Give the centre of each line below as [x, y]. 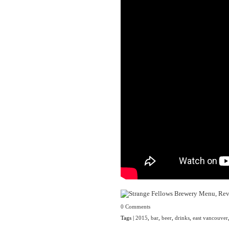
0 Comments [135, 207]
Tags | [128, 218]
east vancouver [210, 218]
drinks [182, 218]
